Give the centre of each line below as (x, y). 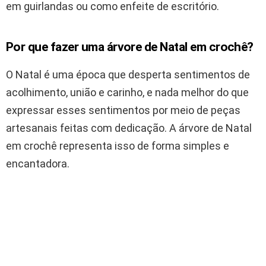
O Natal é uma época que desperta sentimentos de (128, 74)
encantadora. (38, 163)
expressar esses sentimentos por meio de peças (123, 110)
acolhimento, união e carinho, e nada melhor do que (127, 92)
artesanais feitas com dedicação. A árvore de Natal (129, 128)
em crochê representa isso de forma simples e (118, 145)
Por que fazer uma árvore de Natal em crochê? (130, 47)
